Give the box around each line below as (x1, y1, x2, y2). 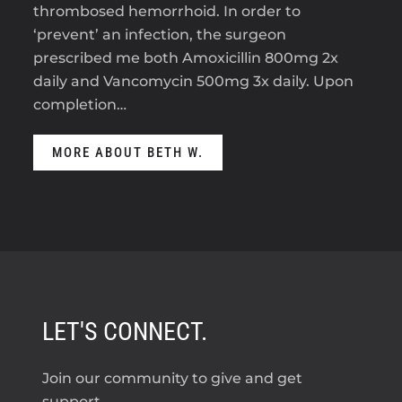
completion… (33, 95, 127, 113)
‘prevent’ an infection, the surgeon (33, 25, 287, 43)
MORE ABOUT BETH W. (52, 144, 205, 161)
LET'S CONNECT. (42, 316, 208, 346)
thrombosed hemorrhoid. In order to (33, 2, 301, 20)
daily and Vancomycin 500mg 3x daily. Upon (33, 72, 354, 90)
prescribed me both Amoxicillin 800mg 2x (33, 48, 339, 66)
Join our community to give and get (42, 369, 303, 387)
